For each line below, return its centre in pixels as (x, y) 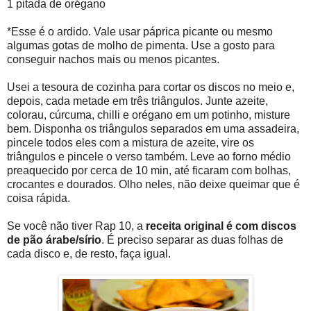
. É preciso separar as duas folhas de (192, 239)
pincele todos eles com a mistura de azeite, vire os (131, 142)
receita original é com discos (221, 226)
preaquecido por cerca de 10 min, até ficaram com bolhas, (149, 170)
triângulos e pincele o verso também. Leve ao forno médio (149, 156)
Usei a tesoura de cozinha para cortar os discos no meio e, (151, 87)
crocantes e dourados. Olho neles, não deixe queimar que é (153, 184)
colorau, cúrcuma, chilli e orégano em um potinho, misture (149, 115)
